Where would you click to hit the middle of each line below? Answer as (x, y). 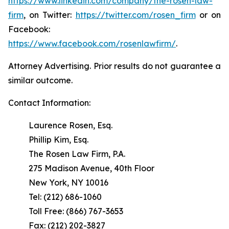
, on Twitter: (50, 15)
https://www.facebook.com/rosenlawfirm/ (92, 43)
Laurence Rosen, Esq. (71, 125)
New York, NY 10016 (68, 182)
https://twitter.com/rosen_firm (135, 15)
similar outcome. (40, 80)
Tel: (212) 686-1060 (65, 197)
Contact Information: (49, 103)
